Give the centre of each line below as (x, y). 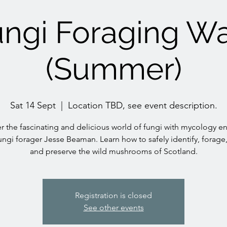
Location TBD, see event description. (142, 106)
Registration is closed (113, 196)
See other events (113, 208)
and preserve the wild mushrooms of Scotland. (113, 152)
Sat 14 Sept (33, 106)
